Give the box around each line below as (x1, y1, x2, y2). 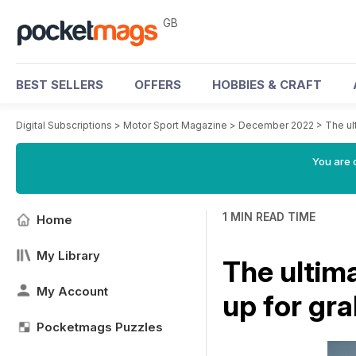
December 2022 (238, 119, 314, 131)
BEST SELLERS (16, 77, 103, 92)
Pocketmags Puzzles (37, 319, 163, 335)
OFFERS (134, 77, 181, 92)
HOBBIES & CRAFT (212, 77, 322, 92)
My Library (37, 248, 100, 263)
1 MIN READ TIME (222, 210, 315, 223)
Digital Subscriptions (16, 119, 112, 131)
